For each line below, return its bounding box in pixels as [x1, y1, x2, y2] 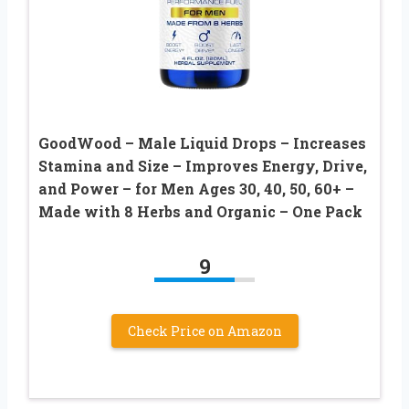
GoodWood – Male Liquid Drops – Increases [38, 133, 366, 153]
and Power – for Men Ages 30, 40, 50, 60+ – [38, 179, 354, 199]
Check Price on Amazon [127, 322, 282, 341]
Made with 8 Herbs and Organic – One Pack [38, 202, 362, 222]
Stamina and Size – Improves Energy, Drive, [38, 156, 367, 176]
